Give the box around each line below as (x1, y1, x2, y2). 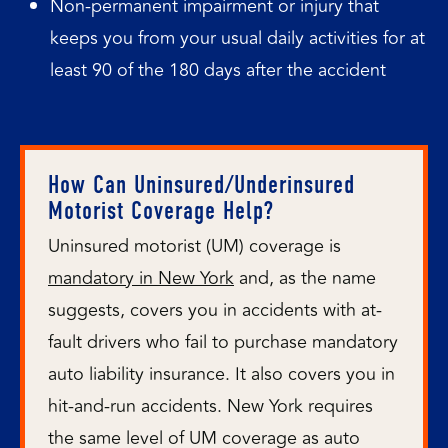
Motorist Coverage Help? (48, 195, 274, 226)
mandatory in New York (48, 263, 234, 292)
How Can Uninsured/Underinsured (48, 169, 355, 200)
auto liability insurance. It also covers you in (48, 359, 395, 388)
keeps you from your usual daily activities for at (50, 23, 425, 52)
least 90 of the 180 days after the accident (50, 55, 386, 84)
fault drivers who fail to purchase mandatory (48, 327, 398, 356)
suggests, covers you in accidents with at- (48, 295, 382, 324)
